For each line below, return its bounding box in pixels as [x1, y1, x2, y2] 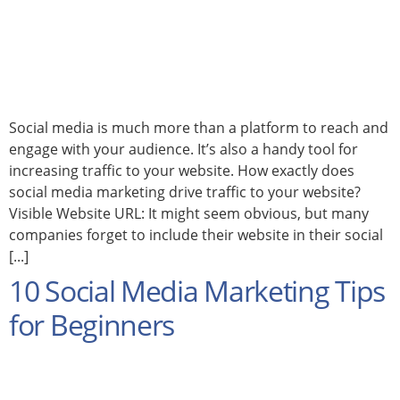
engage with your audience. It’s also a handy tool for [9, 138, 358, 159]
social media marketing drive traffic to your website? [9, 181, 361, 202]
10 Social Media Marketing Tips [9, 271, 386, 310]
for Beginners [9, 304, 175, 344]
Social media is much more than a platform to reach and [9, 117, 388, 137]
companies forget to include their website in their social [9, 224, 383, 245]
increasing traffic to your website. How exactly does [9, 160, 354, 180]
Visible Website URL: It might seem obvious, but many [9, 203, 369, 223]
